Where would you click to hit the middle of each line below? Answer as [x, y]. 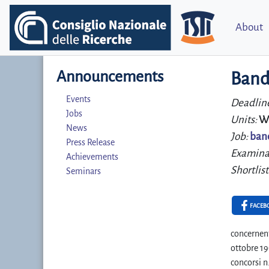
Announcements [110, 77]
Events [78, 99]
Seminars [83, 171]
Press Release [90, 142]
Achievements [92, 157]
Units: [245, 120]
